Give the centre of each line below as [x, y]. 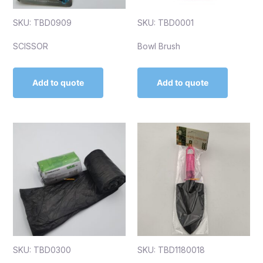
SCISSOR [30, 46]
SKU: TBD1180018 [171, 249]
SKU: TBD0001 [166, 23]
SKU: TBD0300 [42, 249]
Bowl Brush [159, 46]
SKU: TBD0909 [42, 23]
